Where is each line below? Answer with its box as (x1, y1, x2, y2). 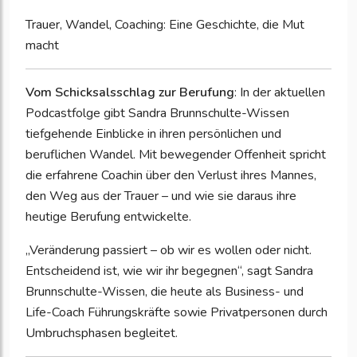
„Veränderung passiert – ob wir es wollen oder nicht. (25, 241, 312, 260)
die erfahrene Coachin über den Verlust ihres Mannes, (25, 167, 316, 185)
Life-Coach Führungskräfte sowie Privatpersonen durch (25, 304, 328, 322)
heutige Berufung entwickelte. (25, 208, 191, 226)
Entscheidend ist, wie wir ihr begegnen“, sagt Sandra (25, 262, 313, 280)
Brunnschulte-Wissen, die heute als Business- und (25, 283, 304, 301)
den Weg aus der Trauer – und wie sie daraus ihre (25, 187, 296, 206)
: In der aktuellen (234, 84, 325, 102)
